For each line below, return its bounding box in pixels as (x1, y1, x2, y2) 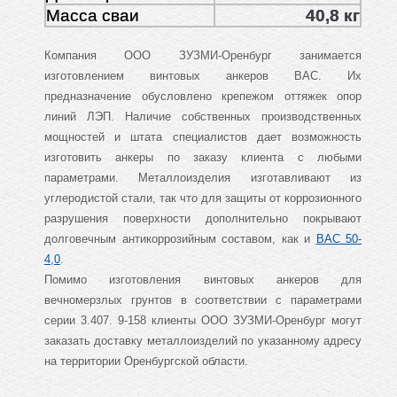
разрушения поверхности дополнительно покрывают (44, 212, 362, 226)
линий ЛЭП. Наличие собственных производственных (44, 110, 362, 124)
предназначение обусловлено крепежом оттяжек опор (44, 90, 362, 104)
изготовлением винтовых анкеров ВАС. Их (44, 69, 362, 83)
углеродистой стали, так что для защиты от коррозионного (44, 191, 362, 206)
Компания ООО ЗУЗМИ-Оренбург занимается (44, 49, 362, 63)
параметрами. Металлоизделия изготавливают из (44, 171, 362, 185)
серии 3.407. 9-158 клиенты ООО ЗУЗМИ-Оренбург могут (44, 314, 362, 328)
